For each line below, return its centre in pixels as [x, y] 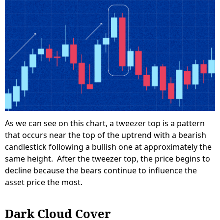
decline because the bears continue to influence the [101, 170]
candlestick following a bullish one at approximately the [108, 147]
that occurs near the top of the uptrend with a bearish [106, 135]
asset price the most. [44, 182]
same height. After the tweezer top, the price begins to [108, 158]
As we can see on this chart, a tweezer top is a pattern [105, 123]
